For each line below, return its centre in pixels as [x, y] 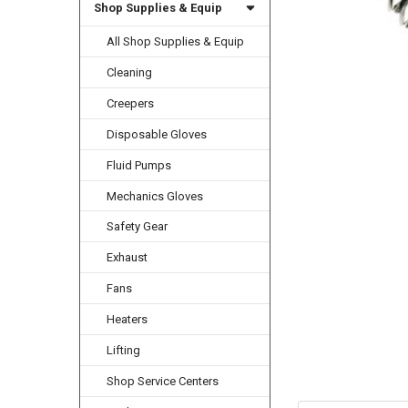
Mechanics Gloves [155, 196]
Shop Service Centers [163, 382]
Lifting [124, 351]
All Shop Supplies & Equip [176, 41]
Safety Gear [138, 227]
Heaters [127, 320]
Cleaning [130, 72]
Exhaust [127, 258]
